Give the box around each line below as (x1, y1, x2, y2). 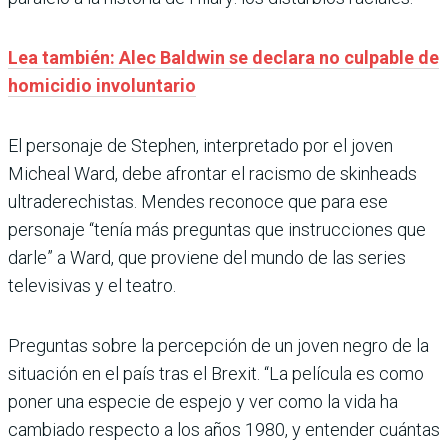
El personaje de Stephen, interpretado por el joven (8, 135, 393, 157)
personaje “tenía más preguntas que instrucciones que (8, 219, 426, 241)
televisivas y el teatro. (8, 275, 176, 297)
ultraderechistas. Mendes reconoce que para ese (8, 191, 388, 213)
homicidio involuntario (8, 75, 196, 97)
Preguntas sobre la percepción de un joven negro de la (8, 335, 429, 357)
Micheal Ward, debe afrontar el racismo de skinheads (8, 163, 417, 185)
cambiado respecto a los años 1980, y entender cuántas (8, 419, 440, 441)
